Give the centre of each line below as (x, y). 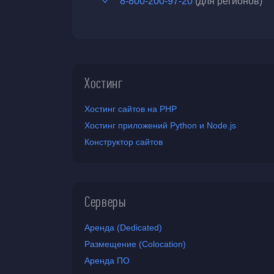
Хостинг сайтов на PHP (131, 109)
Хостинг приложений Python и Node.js (160, 125)
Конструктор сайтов (124, 142)
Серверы (106, 202)
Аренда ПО (107, 261)
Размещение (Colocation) (135, 244)
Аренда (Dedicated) (123, 228)
